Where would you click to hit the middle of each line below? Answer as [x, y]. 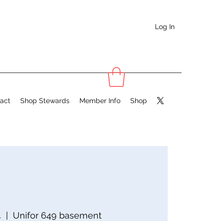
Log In [165, 26]
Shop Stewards [45, 101]
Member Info [100, 101]
